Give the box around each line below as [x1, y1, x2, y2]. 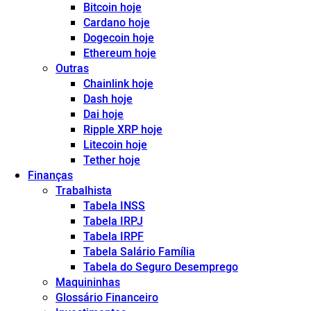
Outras [56, 60, 89, 76]
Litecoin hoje [83, 137, 147, 153]
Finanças [28, 167, 73, 183]
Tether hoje [83, 152, 140, 168]
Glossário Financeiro [56, 289, 158, 305]
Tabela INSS [83, 198, 145, 214]
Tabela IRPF [83, 228, 144, 244]
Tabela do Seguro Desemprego [83, 259, 238, 275]
